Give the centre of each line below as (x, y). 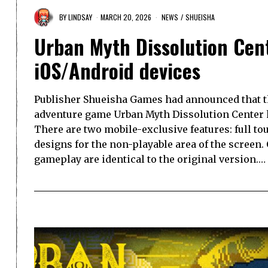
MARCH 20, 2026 (126, 17)
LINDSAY (80, 17)
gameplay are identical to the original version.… (150, 159)
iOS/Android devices (117, 71)
